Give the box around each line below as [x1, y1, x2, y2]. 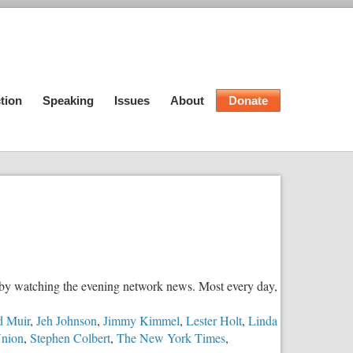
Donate [229, 94, 268, 107]
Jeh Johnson [36, 311, 97, 329]
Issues [114, 94, 150, 107]
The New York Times [117, 329, 225, 346]
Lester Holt [186, 311, 242, 329]
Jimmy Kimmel [103, 311, 180, 329]
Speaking [43, 94, 94, 107]
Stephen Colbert [30, 329, 110, 346]
